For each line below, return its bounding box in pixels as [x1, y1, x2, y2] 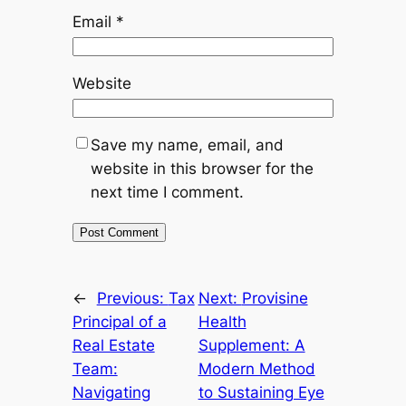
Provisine [241, 288, 308, 307]
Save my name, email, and [90, 135, 284, 154]
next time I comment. [90, 182, 244, 201]
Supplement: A [198, 335, 305, 354]
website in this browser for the [90, 159, 314, 178]
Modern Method [198, 359, 315, 378]
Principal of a [72, 312, 167, 331]
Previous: [96, 288, 169, 307]
